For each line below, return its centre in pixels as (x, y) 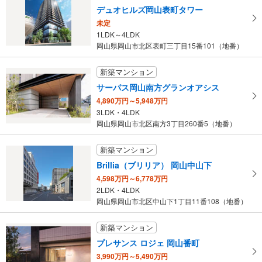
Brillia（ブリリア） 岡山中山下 (154, 165)
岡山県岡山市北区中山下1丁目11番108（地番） (172, 201)
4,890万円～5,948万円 (132, 100)
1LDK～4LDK (118, 34)
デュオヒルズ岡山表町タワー (150, 9)
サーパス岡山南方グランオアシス (158, 87)
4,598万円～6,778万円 (132, 178)
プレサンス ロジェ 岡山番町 (148, 242)
